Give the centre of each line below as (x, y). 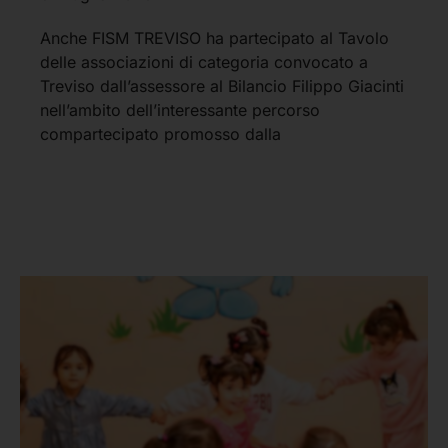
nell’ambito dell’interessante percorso (180, 109)
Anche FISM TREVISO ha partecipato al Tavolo (214, 37)
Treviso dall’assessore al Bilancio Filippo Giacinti (222, 85)
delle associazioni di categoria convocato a (204, 61)
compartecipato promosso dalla (160, 133)
